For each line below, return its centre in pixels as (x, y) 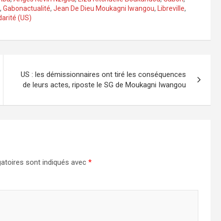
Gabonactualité (27, 9)
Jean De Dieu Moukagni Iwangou (104, 9)
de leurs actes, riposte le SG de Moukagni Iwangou (105, 85)
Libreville (171, 9)
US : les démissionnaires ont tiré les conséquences (104, 75)
